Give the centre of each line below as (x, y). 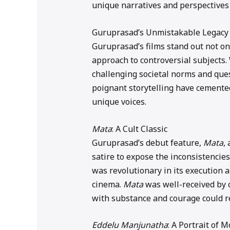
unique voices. (119, 102)
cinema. (107, 184)
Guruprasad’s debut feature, (147, 142)
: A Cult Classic (139, 129)
